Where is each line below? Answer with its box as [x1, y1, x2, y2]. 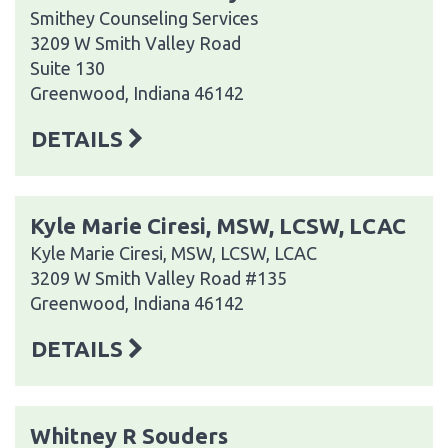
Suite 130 [30, 57, 105, 78]
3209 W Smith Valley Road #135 [30, 267, 287, 288]
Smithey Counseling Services [30, 7, 258, 28]
